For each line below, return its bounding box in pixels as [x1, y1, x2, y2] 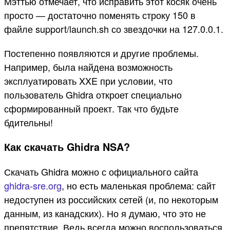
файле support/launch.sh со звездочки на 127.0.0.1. [4, 22, 223, 36]
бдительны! [4, 115, 53, 129]
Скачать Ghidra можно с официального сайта [4, 164, 198, 178]
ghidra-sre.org [4, 178, 62, 192]
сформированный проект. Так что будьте [4, 101, 179, 115]
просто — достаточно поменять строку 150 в [4, 8, 196, 22]
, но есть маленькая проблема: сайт [62, 178, 216, 192]
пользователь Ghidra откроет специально [4, 87, 182, 101]
